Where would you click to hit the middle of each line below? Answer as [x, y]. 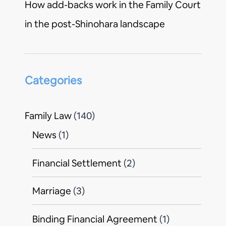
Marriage [52, 191]
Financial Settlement [77, 163]
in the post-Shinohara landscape [95, 24]
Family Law [48, 116]
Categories [53, 80]
